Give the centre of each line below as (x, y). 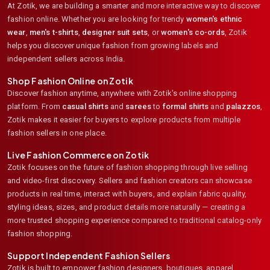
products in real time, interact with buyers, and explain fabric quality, (127, 193)
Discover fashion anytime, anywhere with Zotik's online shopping (122, 93)
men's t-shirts (54, 32)
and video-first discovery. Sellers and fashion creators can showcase (130, 180)
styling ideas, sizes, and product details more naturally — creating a (126, 207)
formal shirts (186, 106)
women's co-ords (193, 32)
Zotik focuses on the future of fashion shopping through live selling (127, 167)
